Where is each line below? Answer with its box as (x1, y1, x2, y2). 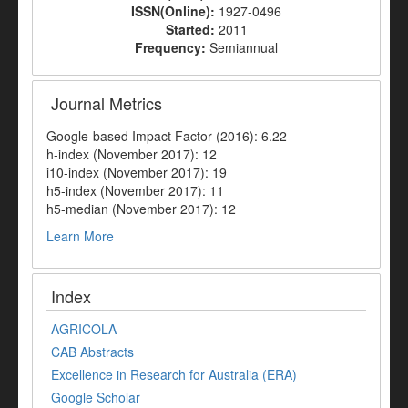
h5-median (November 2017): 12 (46, 199, 236, 218)
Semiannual (209, 37, 278, 56)
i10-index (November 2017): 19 (46, 162, 227, 181)
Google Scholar (51, 387, 140, 406)
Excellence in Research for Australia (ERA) (51, 364, 297, 383)
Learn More (46, 226, 114, 245)
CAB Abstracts (51, 342, 134, 361)
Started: (165, 19, 219, 38)
